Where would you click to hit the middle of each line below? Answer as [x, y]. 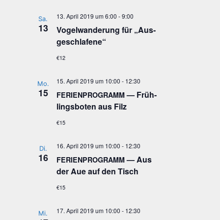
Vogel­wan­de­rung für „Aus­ [106, 30]
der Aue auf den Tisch [97, 171]
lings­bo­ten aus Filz [91, 106]
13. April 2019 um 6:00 [86, 16]
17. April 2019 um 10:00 [88, 210]
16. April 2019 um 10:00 [88, 146]
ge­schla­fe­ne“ [81, 41]
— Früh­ [140, 95]
